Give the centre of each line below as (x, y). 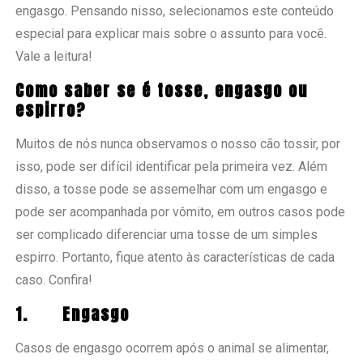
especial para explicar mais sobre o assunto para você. (171, 33)
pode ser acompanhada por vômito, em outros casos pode (181, 211)
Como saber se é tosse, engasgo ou (162, 90)
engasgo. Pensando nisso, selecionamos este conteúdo (175, 11)
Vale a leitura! (54, 56)
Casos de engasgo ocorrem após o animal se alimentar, (173, 348)
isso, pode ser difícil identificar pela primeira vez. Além (172, 166)
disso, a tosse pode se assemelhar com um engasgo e (172, 189)
